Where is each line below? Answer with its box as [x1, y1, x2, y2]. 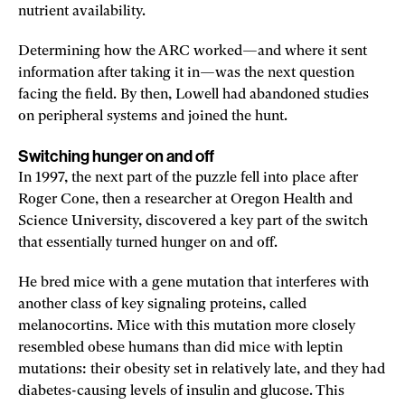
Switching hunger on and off [18, 146, 217, 166]
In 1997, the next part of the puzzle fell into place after [18, 170, 358, 185]
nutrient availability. [18, 4, 146, 19]
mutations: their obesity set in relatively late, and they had [18, 362, 385, 377]
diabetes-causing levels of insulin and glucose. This [18, 383, 344, 399]
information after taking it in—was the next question [18, 65, 354, 80]
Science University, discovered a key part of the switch [18, 213, 368, 229]
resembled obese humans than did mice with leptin [18, 340, 343, 355]
